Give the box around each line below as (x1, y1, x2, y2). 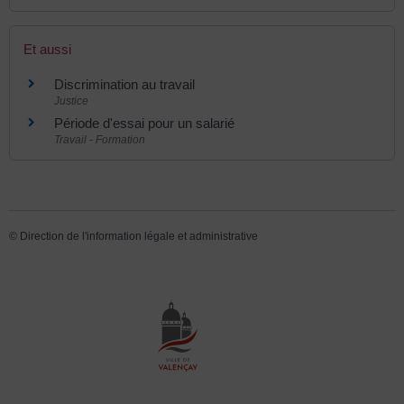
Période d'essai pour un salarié (54, 115, 234, 131)
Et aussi (23, 41, 71, 57)
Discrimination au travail (54, 76, 195, 92)
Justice (54, 94, 88, 107)
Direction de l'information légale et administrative (20, 229, 258, 243)
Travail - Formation (54, 133, 145, 146)
